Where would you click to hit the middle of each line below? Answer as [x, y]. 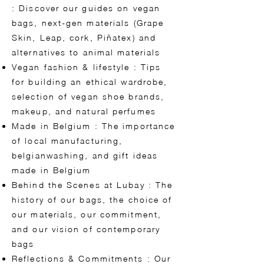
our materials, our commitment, [87, 214]
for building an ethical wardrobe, [90, 82]
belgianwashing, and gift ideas [85, 156]
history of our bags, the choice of [92, 200]
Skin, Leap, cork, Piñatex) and [84, 38]
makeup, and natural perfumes [84, 111]
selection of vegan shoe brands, [88, 97]
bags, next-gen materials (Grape [88, 23]
